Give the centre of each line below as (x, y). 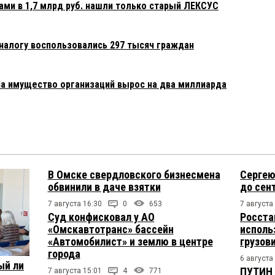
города (64, 254)
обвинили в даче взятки (104, 187)
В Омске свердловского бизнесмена (134, 175)
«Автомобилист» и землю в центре (130, 242)
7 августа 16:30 (75, 204)
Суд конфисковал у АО (101, 217)
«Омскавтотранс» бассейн (110, 230)
